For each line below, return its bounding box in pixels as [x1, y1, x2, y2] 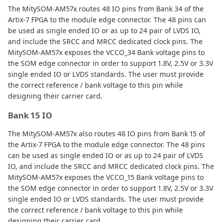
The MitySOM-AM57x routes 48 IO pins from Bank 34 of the [8, 3, 204, 13]
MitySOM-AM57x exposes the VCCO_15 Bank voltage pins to [8, 172, 204, 182]
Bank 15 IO [8, 109, 52, 121]
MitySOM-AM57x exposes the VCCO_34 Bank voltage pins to [8, 47, 205, 57]
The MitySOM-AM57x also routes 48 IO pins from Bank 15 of [8, 128, 205, 138]
